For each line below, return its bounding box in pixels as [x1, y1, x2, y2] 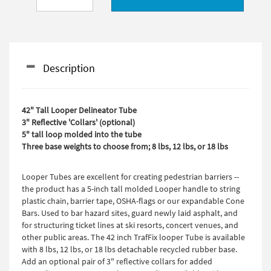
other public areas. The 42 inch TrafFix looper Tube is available [22, 232, 245, 243]
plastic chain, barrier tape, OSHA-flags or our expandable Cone [22, 195, 244, 206]
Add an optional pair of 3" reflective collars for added [22, 256, 212, 267]
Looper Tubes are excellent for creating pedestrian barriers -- [22, 171, 239, 182]
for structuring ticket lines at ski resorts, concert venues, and [22, 220, 238, 230]
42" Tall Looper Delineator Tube [22, 105, 137, 116]
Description [36, 61, 95, 75]
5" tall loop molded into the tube [22, 129, 142, 140]
